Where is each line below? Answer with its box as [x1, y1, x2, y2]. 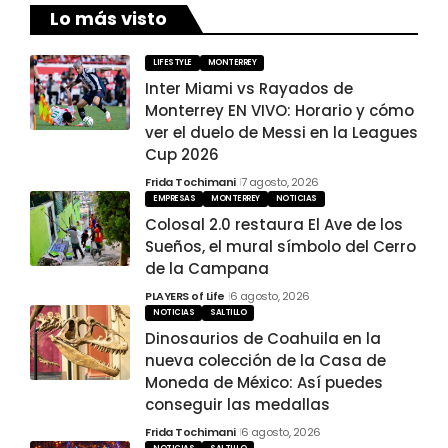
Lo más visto [50, 6, 167, 32]
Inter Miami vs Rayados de [145, 78, 353, 100]
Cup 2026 [145, 144, 219, 166]
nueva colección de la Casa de [145, 350, 386, 372]
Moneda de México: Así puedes [145, 372, 383, 394]
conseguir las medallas [145, 394, 330, 416]
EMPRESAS [153, 193, 195, 205]
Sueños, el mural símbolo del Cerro [145, 236, 416, 258]
